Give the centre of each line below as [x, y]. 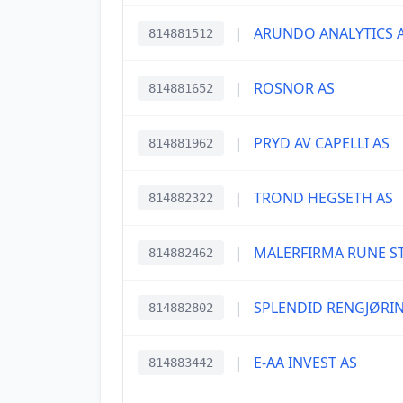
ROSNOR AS [294, 88]
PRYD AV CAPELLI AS [322, 143]
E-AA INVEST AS [305, 363]
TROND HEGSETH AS [323, 198]
